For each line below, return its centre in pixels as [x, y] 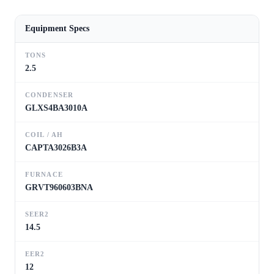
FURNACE [44, 174]
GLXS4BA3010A [56, 108]
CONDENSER [49, 94]
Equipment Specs [57, 28]
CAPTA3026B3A [56, 147]
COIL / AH [44, 134]
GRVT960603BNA [59, 187]
